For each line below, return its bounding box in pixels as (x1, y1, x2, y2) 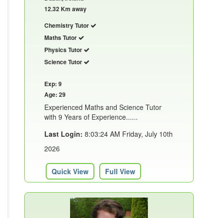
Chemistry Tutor (44, 20, 91, 30)
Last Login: (44, 128, 83, 139)
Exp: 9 (44, 79, 62, 88)
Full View (105, 166, 135, 176)
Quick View (52, 166, 89, 176)
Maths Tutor (44, 33, 78, 42)
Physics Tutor (44, 45, 84, 54)
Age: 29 (44, 90, 66, 99)
